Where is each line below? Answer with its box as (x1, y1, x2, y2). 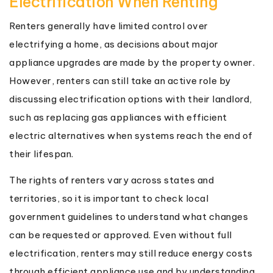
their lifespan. (9, 147, 74, 160)
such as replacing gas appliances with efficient (9, 111, 227, 123)
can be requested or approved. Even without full (9, 229, 232, 241)
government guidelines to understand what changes (9, 210, 248, 222)
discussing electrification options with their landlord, (9, 93, 252, 105)
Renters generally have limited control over (9, 19, 208, 32)
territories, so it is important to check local (9, 192, 208, 204)
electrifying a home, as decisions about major (9, 38, 219, 50)
